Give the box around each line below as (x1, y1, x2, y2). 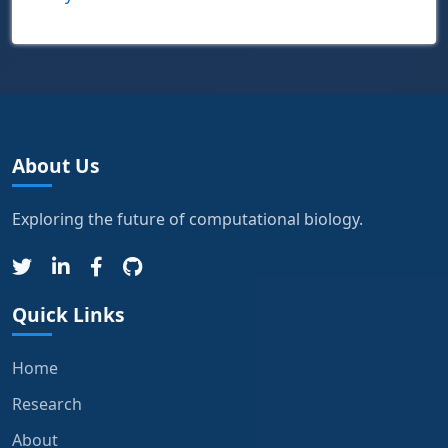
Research (12, 392, 82, 415)
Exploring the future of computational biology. (12, 207, 363, 230)
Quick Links (12, 300, 125, 328)
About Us (12, 151, 100, 179)
